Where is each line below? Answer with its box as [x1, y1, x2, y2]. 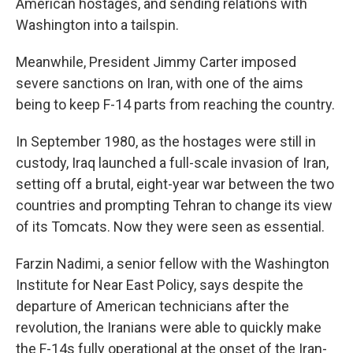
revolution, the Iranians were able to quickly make [16, 319, 321, 336]
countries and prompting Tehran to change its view [16, 197, 333, 214]
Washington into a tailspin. [16, 17, 179, 33]
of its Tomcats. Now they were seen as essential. [16, 218, 325, 235]
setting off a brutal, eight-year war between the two [16, 176, 334, 192]
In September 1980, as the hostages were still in [16, 133, 316, 150]
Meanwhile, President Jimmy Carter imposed [16, 54, 296, 70]
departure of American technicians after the [16, 298, 289, 314]
